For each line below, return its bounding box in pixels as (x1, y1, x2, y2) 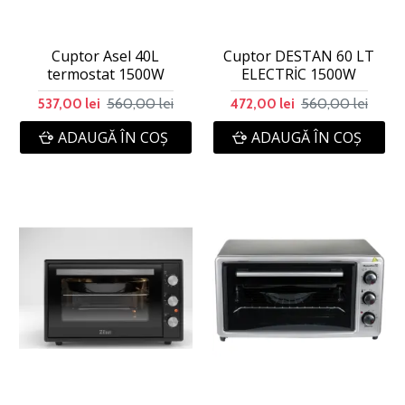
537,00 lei (37, 95, 100, 112)
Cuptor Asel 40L (52, 45, 160, 66)
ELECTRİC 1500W (241, 63, 357, 84)
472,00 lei (230, 95, 295, 112)
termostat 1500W (46, 63, 165, 84)
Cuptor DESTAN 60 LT (223, 45, 375, 66)
